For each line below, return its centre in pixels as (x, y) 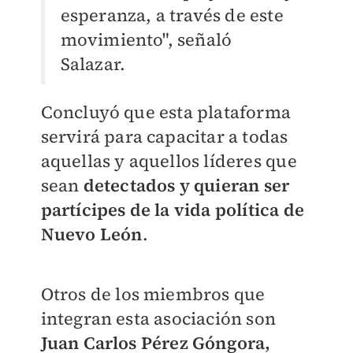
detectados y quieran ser (186, 186)
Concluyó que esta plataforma (166, 112)
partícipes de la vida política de (173, 210)
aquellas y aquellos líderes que (169, 161)
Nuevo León (91, 234)
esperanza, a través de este (172, 15)
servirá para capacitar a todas (164, 137)
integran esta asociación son (158, 319)
